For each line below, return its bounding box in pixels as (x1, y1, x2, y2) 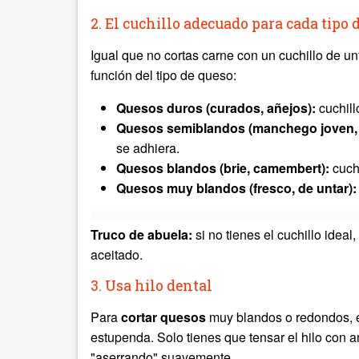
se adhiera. (116, 139, 179, 157)
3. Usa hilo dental (91, 276, 212, 295)
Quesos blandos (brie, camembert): (116, 159, 329, 177)
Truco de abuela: (91, 225, 192, 244)
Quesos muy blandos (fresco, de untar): (116, 179, 357, 197)
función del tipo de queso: (91, 66, 236, 84)
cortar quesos (121, 308, 206, 326)
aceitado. (91, 245, 143, 264)
